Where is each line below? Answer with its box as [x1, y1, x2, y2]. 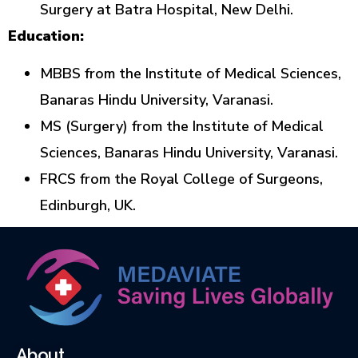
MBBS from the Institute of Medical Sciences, [40, 63, 341, 83]
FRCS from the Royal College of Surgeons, [40, 169, 323, 189]
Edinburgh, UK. [40, 195, 136, 215]
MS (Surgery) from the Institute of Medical [40, 116, 324, 136]
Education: [8, 26, 84, 46]
